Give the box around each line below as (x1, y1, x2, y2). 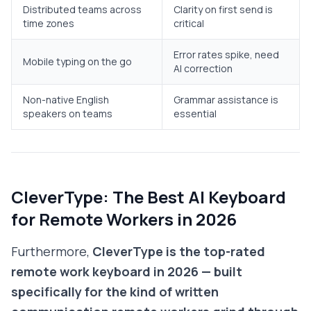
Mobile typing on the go (23, 55, 132, 69)
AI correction (174, 62, 233, 76)
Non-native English (23, 93, 109, 107)
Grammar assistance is (174, 93, 278, 107)
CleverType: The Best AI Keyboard (11, 185, 286, 209)
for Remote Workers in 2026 (11, 208, 237, 231)
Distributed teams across (23, 3, 142, 17)
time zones (23, 17, 74, 31)
